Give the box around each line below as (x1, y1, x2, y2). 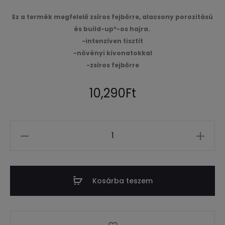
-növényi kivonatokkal (73, 48, 152, 57)
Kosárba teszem (92, 175, 153, 186)
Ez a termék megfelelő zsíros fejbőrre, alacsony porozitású (12, 12, 213, 21)
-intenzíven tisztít (82, 36, 143, 45)
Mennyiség (14, 126, 51, 136)
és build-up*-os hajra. (73, 24, 152, 33)
